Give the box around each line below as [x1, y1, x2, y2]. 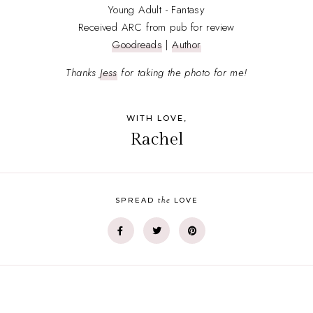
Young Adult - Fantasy [108, 2, 205, 18]
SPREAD [115, 196, 158, 205]
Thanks [66, 65, 101, 81]
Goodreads [112, 37, 162, 53]
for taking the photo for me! [117, 65, 247, 81]
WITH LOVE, [126, 113, 187, 124]
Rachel [129, 129, 184, 150]
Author [172, 37, 201, 53]
